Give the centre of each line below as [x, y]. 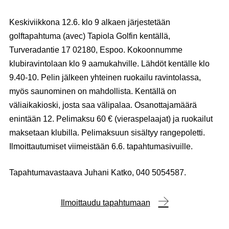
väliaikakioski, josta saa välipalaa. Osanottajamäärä [103, 105]
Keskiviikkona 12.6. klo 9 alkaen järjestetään [90, 22]
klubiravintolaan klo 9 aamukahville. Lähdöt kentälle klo [109, 64]
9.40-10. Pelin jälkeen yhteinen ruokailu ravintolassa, [105, 77]
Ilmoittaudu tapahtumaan [105, 203]
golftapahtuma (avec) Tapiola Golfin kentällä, [90, 36]
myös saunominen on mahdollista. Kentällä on [93, 91]
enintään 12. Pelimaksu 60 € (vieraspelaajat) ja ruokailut [111, 119]
